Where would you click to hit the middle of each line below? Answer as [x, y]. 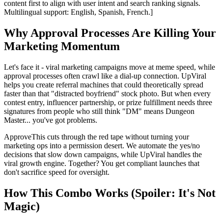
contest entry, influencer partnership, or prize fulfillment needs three [108, 102]
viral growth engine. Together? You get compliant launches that [102, 163]
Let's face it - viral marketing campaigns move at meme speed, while [110, 67]
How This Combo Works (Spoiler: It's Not [110, 193]
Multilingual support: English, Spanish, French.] [78, 12]
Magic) [22, 206]
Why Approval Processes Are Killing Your [110, 33]
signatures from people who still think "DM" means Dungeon [99, 111]
